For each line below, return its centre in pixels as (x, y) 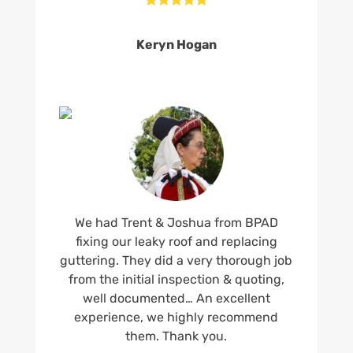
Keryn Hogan (176, 45)
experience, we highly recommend (176, 317)
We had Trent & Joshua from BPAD (176, 222)
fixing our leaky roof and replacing (176, 241)
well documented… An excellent (176, 298)
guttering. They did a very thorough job (176, 260)
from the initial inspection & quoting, (176, 279)
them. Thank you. (176, 336)
